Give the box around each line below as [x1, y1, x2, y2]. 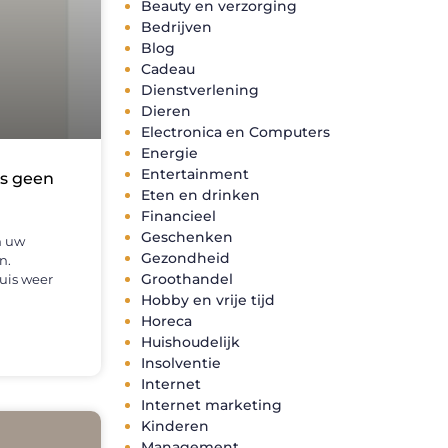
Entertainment [141, 165, 249, 184]
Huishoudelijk [141, 333, 240, 352]
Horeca [141, 312, 192, 331]
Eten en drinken [141, 186, 260, 205]
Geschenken [141, 228, 233, 247]
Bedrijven [141, 18, 212, 37]
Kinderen [141, 417, 209, 436]
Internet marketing [141, 396, 282, 415]
